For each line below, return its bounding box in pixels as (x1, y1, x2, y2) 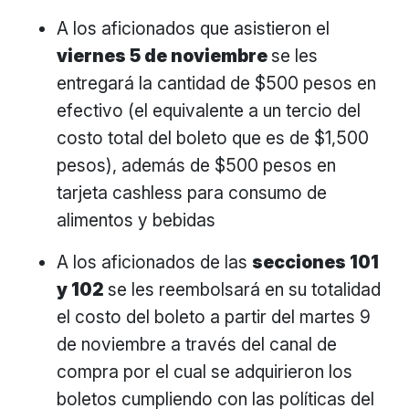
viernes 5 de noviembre (57, 45, 272, 67)
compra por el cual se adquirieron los (57, 361, 353, 383)
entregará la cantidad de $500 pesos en (57, 72, 377, 94)
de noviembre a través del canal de (57, 333, 338, 355)
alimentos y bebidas (57, 209, 216, 231)
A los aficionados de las (57, 251, 253, 273)
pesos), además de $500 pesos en (57, 154, 337, 176)
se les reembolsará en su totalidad (108, 278, 382, 300)
